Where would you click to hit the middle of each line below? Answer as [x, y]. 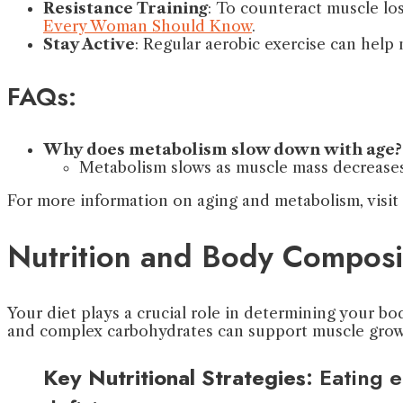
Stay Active [89, 44]
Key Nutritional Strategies [175, 378]
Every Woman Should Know [148, 26]
